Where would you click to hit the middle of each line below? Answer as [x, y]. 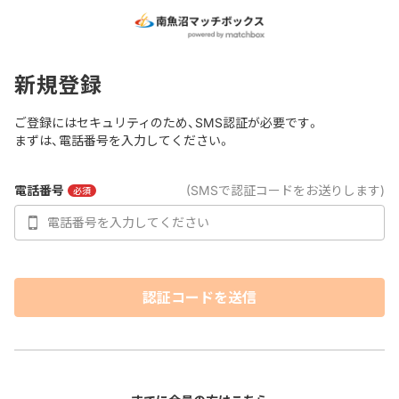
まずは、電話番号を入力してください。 [122, 140]
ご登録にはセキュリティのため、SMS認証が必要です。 [167, 122]
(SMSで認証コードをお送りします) [285, 190]
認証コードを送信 [199, 297]
